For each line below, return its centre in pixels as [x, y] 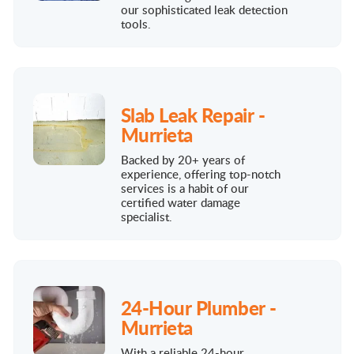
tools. [136, 23]
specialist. [146, 216]
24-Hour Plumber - [198, 307]
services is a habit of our [185, 188]
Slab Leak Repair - [193, 114]
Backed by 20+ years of [183, 159]
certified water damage [180, 202]
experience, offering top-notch [200, 173]
